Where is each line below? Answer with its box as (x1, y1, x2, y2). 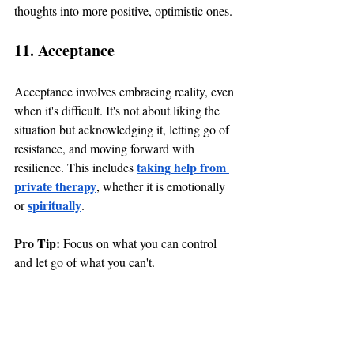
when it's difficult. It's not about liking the (14, 101, 223, 119)
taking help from (137, 157, 229, 176)
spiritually (28, 195, 81, 214)
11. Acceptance (14, 38, 115, 62)
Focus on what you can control (63, 234, 220, 251)
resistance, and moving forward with (14, 139, 198, 156)
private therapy (14, 176, 96, 195)
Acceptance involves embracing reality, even (14, 82, 237, 100)
